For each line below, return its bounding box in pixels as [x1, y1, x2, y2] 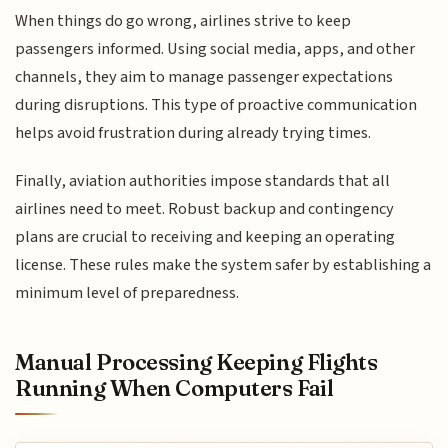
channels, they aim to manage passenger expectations [15, 64, 394, 89]
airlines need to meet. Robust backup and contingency [15, 197, 395, 222]
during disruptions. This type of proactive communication [15, 92, 418, 117]
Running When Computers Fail [15, 374, 334, 403]
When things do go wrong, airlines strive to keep [15, 8, 352, 33]
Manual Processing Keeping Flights [15, 348, 378, 377]
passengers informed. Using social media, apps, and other [15, 36, 416, 61]
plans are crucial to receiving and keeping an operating [15, 225, 396, 250]
